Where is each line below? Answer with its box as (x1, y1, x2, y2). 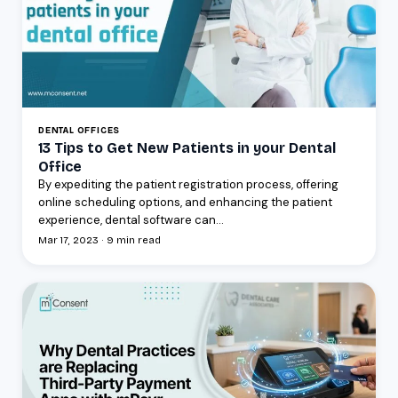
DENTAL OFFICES (38, 124, 121, 136)
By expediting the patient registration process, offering (38, 176, 338, 192)
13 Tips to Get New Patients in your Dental (38, 139, 336, 156)
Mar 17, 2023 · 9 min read (38, 234, 161, 246)
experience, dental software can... (38, 211, 224, 227)
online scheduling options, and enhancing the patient (38, 194, 332, 210)
